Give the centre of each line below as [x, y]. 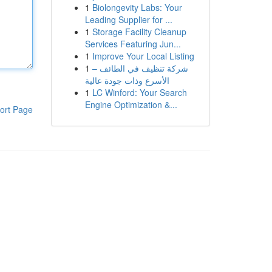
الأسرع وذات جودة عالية [127, 80]
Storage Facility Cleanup [139, 32]
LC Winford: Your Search [139, 92]
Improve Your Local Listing [143, 56]
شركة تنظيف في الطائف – [140, 68]
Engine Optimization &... [131, 104]
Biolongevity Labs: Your [137, 7]
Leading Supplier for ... [128, 19]
